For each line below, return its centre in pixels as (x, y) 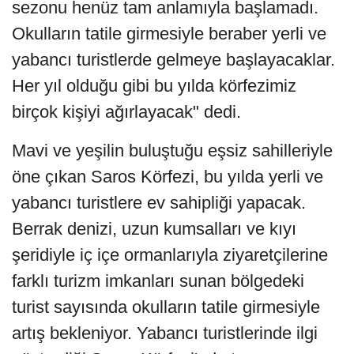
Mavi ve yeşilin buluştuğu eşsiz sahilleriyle (172, 150)
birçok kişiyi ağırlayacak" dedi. (126, 111)
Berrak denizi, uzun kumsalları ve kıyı (154, 228)
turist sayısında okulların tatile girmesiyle (166, 307)
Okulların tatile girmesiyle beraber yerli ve (169, 33)
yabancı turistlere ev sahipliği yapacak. (159, 202)
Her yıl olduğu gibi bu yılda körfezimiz (154, 85)
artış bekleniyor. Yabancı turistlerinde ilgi (165, 333)
